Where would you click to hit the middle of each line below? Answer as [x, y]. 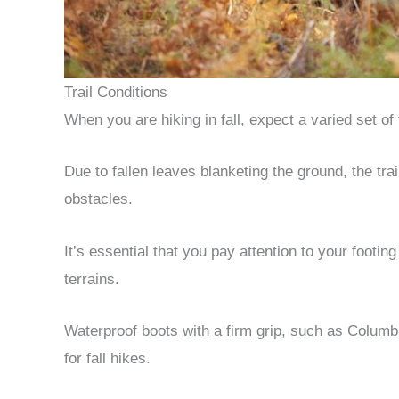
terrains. [92, 279]
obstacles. [98, 199]
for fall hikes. [107, 358]
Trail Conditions [116, 93]
